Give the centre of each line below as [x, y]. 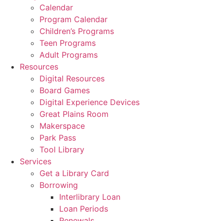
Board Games [65, 91]
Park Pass [58, 138]
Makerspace [62, 126]
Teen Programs [68, 43]
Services [36, 162]
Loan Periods [84, 209]
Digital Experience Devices [90, 102]
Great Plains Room [74, 114]
